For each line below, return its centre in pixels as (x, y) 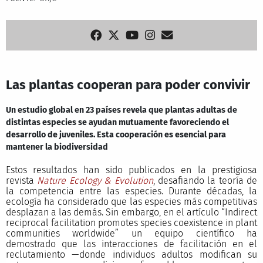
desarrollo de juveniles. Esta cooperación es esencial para (116, 135)
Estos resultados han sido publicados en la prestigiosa (131, 170)
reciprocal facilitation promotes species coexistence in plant (131, 222)
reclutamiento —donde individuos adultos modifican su (131, 254)
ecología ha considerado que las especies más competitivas (131, 201)
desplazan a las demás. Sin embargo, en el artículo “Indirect (131, 212)
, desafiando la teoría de (205, 180)
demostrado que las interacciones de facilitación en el (131, 244)
